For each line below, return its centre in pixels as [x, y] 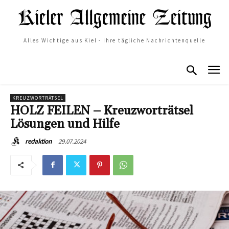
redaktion [38, 141]
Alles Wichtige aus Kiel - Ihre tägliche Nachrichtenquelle [114, 41]
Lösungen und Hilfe [65, 124]
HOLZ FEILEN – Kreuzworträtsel [102, 111]
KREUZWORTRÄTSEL [38, 98]
